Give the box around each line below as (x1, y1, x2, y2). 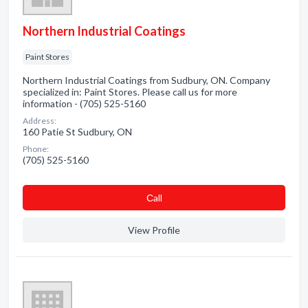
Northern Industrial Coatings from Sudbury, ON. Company (23, 74, 270, 86)
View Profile (128, 224, 180, 236)
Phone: (23, 144, 49, 154)
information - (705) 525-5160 (23, 98, 146, 109)
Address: (23, 115, 56, 126)
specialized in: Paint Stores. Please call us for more (23, 86, 237, 98)
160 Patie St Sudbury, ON (23, 126, 132, 137)
